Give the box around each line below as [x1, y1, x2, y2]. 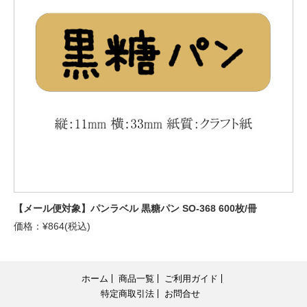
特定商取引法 [100, 288, 154, 299]
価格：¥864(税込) [14, 221, 90, 232]
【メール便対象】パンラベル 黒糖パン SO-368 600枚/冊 [14, 203, 257, 214]
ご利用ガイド [164, 273, 218, 284]
